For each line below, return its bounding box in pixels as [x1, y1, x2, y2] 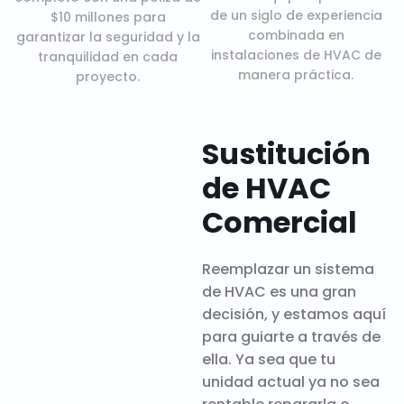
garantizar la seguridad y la [15, 28, 200, 47]
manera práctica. [238, 66, 354, 85]
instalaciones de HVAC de [210, 46, 381, 65]
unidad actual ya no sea [202, 372, 380, 393]
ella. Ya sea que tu [202, 349, 335, 371]
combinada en [247, 26, 344, 45]
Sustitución [202, 133, 371, 175]
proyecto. [76, 68, 141, 87]
